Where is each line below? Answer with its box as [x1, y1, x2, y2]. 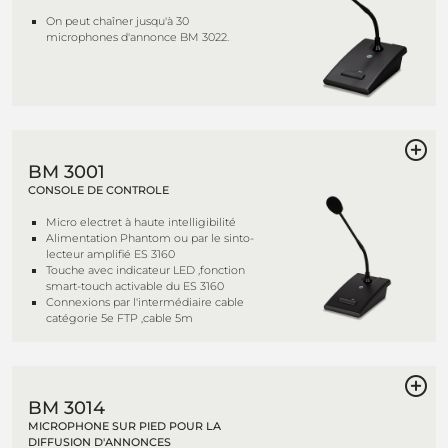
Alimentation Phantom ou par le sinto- [46, 231, 254, 245]
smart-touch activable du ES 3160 [46, 279, 224, 293]
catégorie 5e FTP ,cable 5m [46, 311, 193, 325]
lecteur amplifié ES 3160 [46, 247, 175, 261]
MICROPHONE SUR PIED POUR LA [28, 419, 221, 433]
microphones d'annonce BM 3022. [46, 30, 229, 44]
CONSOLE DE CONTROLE [28, 183, 169, 197]
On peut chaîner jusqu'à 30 [46, 14, 189, 28]
